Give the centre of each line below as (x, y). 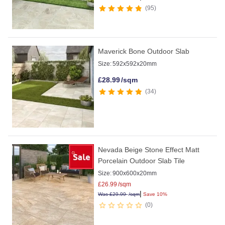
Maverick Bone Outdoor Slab (144, 51)
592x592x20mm (135, 64)
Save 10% (155, 194)
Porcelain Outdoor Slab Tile (142, 161)
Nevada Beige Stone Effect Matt (149, 150)
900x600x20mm (135, 174)
